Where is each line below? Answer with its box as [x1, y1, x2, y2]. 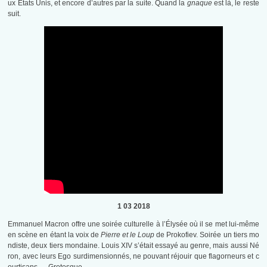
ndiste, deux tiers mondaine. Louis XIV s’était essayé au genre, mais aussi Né [8, 241, 259, 250]
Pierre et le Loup [100, 231, 155, 240]
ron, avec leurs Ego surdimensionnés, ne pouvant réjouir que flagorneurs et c [8, 252, 259, 261]
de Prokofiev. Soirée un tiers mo [154, 231, 259, 240]
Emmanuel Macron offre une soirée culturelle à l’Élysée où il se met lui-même [8, 220, 259, 229]
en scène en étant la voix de [8, 231, 101, 240]
